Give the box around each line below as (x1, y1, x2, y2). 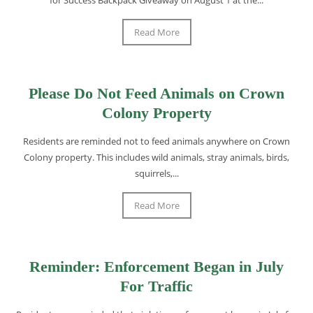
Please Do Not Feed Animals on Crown (29, 84, 284, 102)
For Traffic (120, 277, 193, 295)
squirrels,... (134, 166, 179, 180)
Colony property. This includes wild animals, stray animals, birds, (24, 150, 289, 163)
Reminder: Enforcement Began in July (29, 257, 284, 275)
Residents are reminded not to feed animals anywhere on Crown (23, 134, 290, 147)
